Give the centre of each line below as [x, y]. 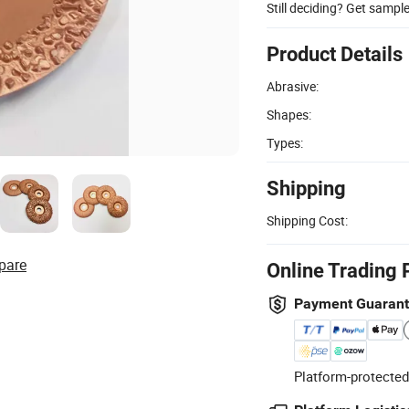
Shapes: [289, 114]
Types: [285, 142]
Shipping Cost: [307, 220]
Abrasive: [293, 86]
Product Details [335, 54]
